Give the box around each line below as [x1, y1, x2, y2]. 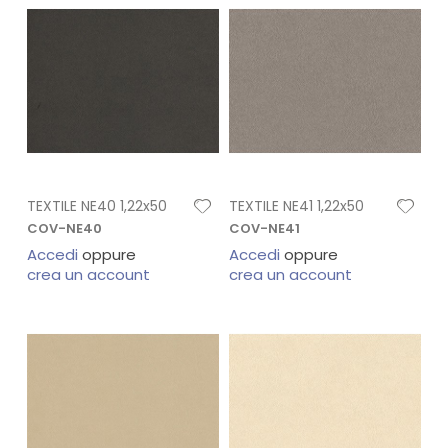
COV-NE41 [228, 219, 300, 239]
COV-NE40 [26, 219, 102, 239]
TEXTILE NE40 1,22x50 [26, 196, 167, 217]
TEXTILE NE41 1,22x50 [228, 196, 364, 217]
